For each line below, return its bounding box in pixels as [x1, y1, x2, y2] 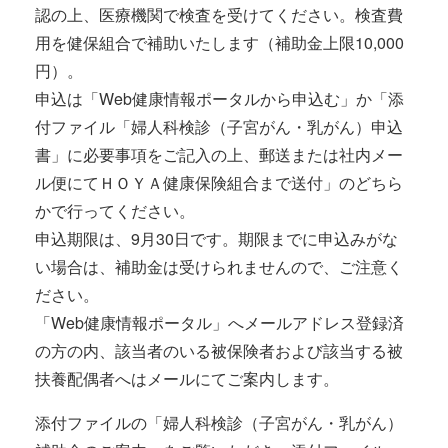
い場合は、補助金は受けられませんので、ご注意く [35, 255, 403, 278]
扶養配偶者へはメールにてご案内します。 [35, 367, 339, 390]
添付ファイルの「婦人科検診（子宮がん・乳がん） [35, 411, 403, 434]
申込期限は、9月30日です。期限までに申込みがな [35, 227, 398, 250]
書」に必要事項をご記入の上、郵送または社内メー [35, 143, 403, 166]
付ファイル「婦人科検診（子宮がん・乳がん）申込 [35, 115, 403, 138]
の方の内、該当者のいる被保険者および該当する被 [35, 339, 403, 362]
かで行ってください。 [35, 199, 195, 222]
